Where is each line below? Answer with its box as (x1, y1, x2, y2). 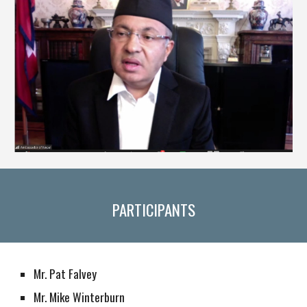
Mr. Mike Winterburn (34, 288, 125, 306)
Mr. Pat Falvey (34, 265, 97, 282)
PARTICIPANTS (112, 198, 195, 221)
